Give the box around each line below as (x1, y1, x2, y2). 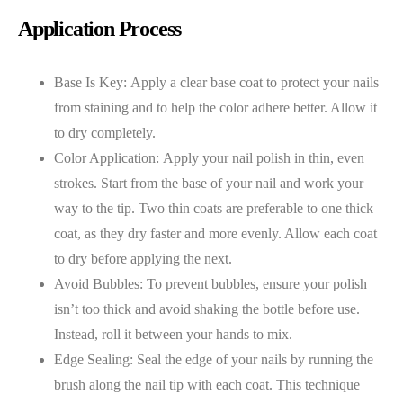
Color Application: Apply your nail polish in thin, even (54, 149, 364, 166)
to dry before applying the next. (54, 250, 232, 266)
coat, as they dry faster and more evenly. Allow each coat (54, 225, 377, 241)
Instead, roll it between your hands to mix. (54, 326, 292, 342)
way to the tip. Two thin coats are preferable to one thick (54, 200, 373, 216)
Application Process (18, 16, 182, 40)
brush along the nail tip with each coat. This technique (54, 376, 360, 392)
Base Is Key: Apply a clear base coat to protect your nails (54, 74, 379, 90)
